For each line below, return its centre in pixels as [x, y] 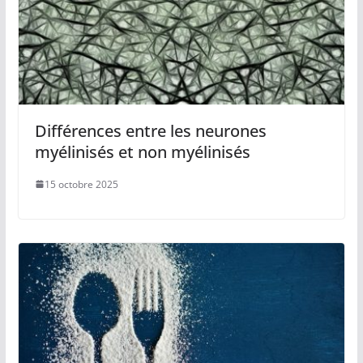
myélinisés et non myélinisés [142, 152]
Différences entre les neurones [150, 130]
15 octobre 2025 [81, 184]
